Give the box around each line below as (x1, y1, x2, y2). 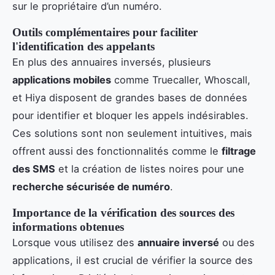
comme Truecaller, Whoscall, (111, 73, 250, 86)
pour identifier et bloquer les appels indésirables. (12, 109, 249, 122)
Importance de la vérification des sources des (12, 206, 234, 219)
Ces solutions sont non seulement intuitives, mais (12, 126, 252, 139)
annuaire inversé (137, 236, 219, 249)
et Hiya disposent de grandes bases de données (12, 91, 247, 104)
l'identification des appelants (12, 39, 155, 53)
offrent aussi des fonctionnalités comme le (12, 144, 222, 157)
